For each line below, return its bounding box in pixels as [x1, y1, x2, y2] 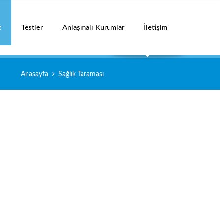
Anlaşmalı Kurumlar [62, 24, 124, 31]
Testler [21, 24, 43, 31]
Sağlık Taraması [58, 71, 104, 78]
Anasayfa [21, 71, 48, 78]
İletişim [144, 24, 167, 31]
